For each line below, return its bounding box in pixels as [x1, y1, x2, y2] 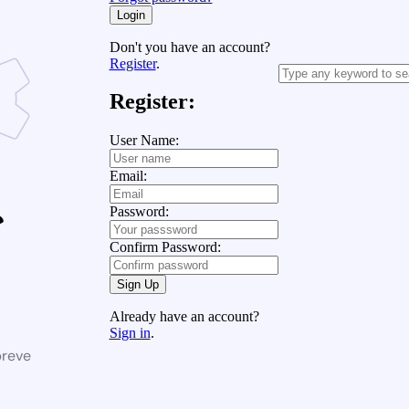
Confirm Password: [109, 239, 221, 256]
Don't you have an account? [109, 38, 270, 55]
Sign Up [116, 278, 159, 292]
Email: [109, 168, 147, 184]
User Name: [109, 132, 179, 149]
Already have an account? [109, 309, 259, 325]
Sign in [109, 325, 151, 341]
